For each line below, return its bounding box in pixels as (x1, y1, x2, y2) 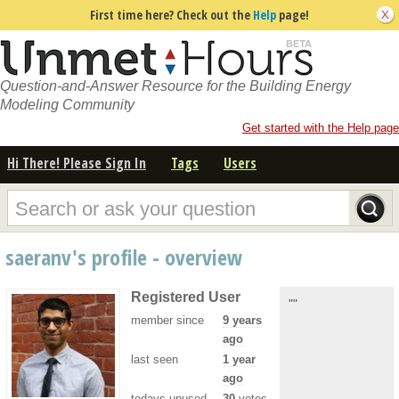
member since (131, 313, 204, 327)
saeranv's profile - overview (5, 241, 242, 272)
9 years (223, 313, 262, 327)
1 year (223, 352, 256, 366)
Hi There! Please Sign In (7, 152, 146, 173)
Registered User (131, 289, 240, 305)
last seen (131, 352, 178, 366)
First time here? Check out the (90, 6, 253, 23)
